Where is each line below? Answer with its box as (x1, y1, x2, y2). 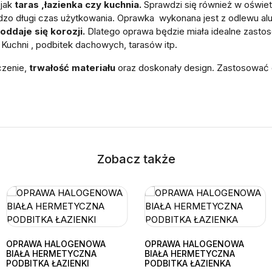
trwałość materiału (27, 61, 115, 73)
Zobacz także (97, 151, 175, 166)
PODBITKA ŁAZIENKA (144, 257, 231, 268)
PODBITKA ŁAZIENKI (6, 257, 90, 268)
